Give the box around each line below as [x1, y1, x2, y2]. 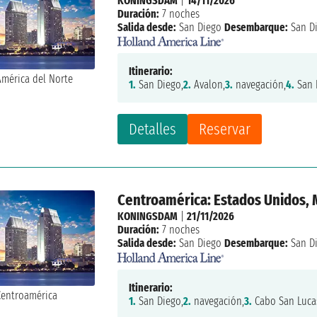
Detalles [129, 120, 177, 139]
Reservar [199, 120, 251, 139]
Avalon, [191, 78, 226, 92]
